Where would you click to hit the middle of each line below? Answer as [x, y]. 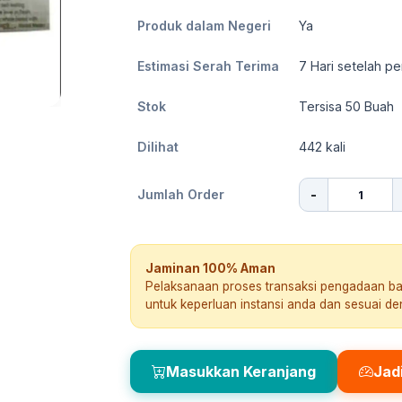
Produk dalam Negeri [204, 26]
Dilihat [158, 147]
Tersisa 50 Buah [346, 106]
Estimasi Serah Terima [208, 66]
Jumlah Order [181, 194]
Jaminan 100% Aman [210, 268]
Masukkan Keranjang [241, 371]
